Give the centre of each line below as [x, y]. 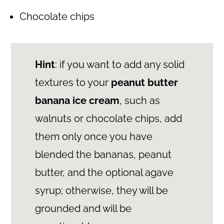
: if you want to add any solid [119, 64]
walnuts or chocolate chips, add [108, 118]
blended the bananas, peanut [103, 154]
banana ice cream [77, 100]
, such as [139, 100]
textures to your [73, 82]
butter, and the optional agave [104, 172]
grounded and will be [83, 208]
